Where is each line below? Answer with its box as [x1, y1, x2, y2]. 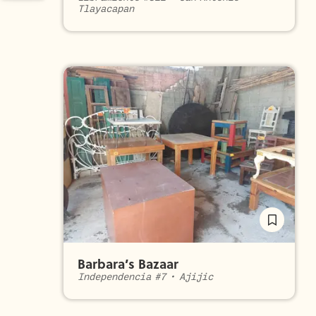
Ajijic [178, 272, 213, 282]
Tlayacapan [78, 4, 134, 14]
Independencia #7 [78, 272, 166, 282]
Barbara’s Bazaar [78, 255, 178, 273]
